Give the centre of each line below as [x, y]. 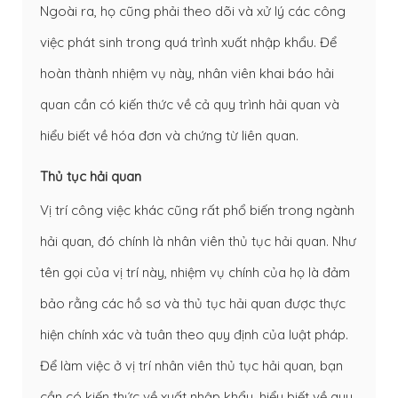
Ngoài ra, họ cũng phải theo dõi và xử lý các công [193, 11]
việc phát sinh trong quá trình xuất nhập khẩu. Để [188, 42]
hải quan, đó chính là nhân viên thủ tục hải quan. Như [198, 241]
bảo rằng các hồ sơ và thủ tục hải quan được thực [193, 303]
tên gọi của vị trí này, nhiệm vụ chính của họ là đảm [195, 272]
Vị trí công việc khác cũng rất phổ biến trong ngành [197, 210]
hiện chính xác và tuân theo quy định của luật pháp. [194, 334]
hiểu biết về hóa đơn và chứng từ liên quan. [169, 135]
